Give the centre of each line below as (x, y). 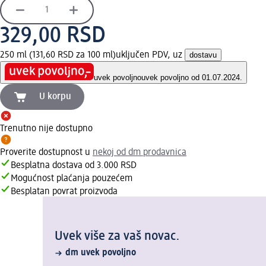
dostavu (203, 55)
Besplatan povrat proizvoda (64, 192)
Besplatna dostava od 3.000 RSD (74, 166)
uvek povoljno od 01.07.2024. (192, 78)
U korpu (55, 97)
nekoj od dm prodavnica (140, 153)
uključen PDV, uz (150, 55)
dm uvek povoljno (101, 253)
